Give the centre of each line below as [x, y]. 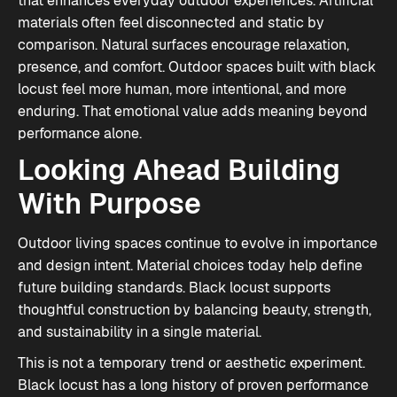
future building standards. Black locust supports [174, 288]
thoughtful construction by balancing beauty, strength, [195, 310]
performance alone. [80, 133]
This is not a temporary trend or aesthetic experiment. [191, 363]
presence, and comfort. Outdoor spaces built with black [197, 67]
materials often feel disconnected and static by [171, 23]
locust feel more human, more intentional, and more [182, 89]
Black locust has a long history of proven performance [193, 385]
